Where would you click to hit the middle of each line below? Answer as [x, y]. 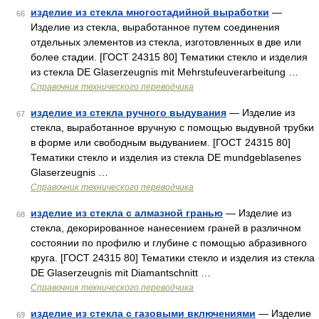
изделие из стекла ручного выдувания [129, 113]
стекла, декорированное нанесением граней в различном [166, 228]
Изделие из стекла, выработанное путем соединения [155, 27]
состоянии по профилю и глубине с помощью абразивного [169, 243]
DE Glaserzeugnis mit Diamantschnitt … [121, 273]
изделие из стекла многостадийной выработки [150, 12]
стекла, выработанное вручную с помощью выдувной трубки [172, 127]
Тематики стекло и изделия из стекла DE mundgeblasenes [166, 157]
